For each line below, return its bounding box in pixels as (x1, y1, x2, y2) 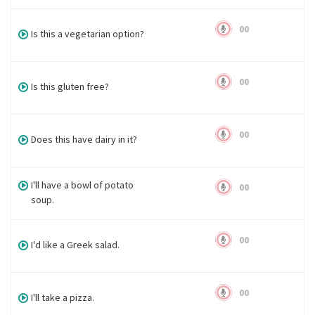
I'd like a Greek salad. (31, 238, 120, 251)
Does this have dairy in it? (31, 133, 138, 146)
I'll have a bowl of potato (31, 179, 134, 191)
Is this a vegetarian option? (31, 27, 145, 40)
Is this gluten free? (31, 80, 110, 93)
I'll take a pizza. (31, 291, 95, 304)
